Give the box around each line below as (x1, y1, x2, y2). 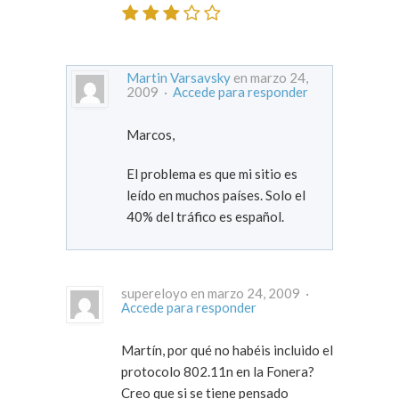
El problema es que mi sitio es (126, 165, 297, 182)
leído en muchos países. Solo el (126, 186, 305, 203)
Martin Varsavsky (126, 69, 231, 85)
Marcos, (126, 126, 175, 142)
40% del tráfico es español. (126, 208, 284, 224)
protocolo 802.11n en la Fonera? (121, 362, 314, 379)
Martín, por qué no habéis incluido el (121, 341, 333, 358)
